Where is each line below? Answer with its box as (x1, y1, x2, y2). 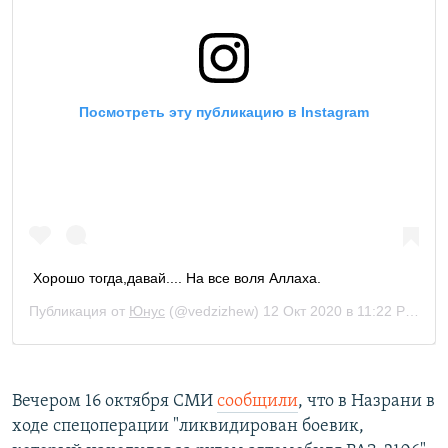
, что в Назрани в (298, 391, 435, 411)
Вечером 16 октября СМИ (12, 391, 217, 411)
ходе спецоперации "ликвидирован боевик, (12, 416, 364, 436)
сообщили (217, 391, 298, 411)
